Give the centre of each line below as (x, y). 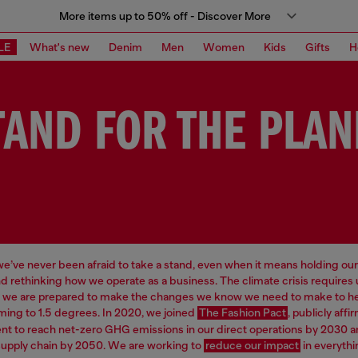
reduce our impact (252, 345)
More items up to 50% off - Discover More (165, 16)
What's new (60, 47)
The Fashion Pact (243, 312)
